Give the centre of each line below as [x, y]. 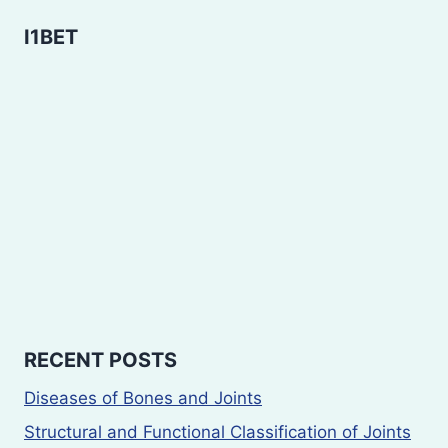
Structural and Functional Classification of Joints [217, 432]
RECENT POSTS [100, 360]
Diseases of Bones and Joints [143, 398]
